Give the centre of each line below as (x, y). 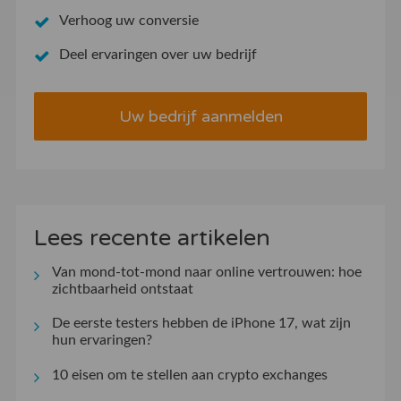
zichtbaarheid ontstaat (122, 290)
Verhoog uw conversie (128, 21)
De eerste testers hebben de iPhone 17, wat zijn (201, 324)
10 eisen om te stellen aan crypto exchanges (189, 375)
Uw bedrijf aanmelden (200, 117)
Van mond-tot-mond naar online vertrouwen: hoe (206, 273)
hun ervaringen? (102, 341)
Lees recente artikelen (152, 238)
